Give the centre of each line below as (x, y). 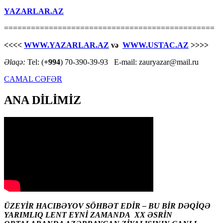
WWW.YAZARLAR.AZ (66, 45)
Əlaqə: (16, 62)
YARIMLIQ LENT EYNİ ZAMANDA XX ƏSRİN (88, 215)
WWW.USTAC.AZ (156, 45)
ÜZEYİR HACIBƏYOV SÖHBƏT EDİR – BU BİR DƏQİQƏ (107, 206)
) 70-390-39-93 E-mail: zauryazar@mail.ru (129, 62)
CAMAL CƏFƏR (33, 79)
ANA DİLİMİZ (43, 100)
